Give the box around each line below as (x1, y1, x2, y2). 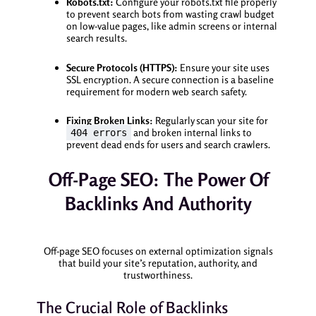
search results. (66, 32, 127, 44)
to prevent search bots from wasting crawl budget (66, 8, 274, 20)
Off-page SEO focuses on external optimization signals (43, 245, 273, 257)
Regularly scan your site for (152, 114, 268, 127)
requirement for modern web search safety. (66, 85, 247, 97)
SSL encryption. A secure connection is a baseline (66, 73, 274, 85)
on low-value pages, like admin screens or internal (66, 20, 277, 32)
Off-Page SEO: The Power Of (48, 168, 268, 190)
